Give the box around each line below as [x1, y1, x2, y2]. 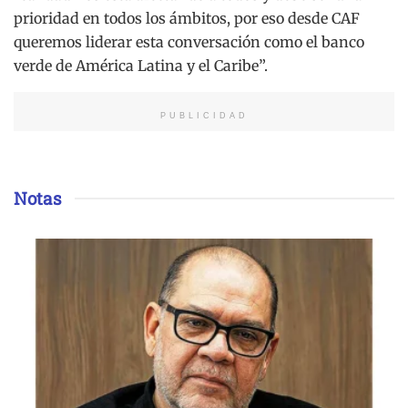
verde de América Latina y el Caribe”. [14, 56, 268, 76]
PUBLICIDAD [159, 111, 249, 121]
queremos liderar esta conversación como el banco [14, 33, 364, 52]
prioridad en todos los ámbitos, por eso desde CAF [14, 9, 360, 28]
